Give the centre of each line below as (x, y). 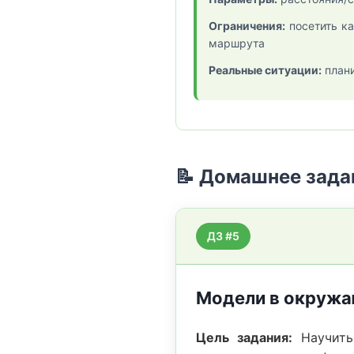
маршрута (237, 43)
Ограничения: (247, 26)
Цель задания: (244, 337)
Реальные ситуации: (265, 70)
